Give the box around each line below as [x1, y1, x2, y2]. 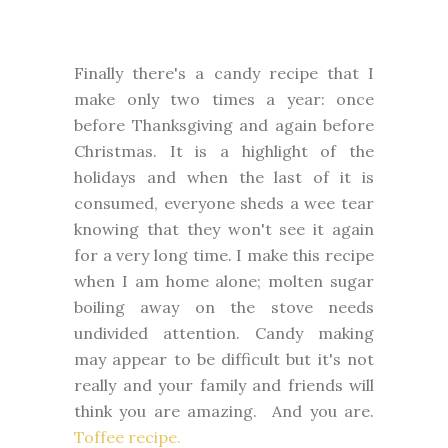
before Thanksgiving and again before [74, 114, 374, 135]
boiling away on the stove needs [74, 296, 374, 317]
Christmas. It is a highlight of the [74, 140, 374, 161]
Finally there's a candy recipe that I [74, 62, 374, 83]
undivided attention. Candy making [74, 322, 374, 343]
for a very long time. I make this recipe [74, 244, 374, 265]
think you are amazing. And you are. [74, 400, 374, 421]
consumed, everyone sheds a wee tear [74, 192, 374, 213]
